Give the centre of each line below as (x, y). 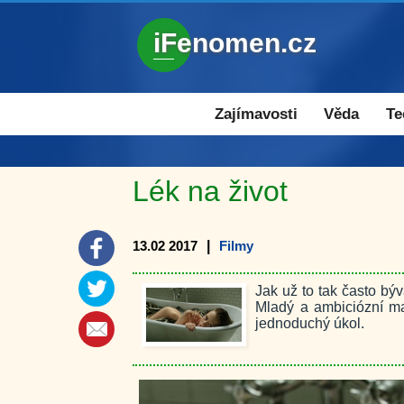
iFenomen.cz (235, 43)
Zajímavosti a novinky (207, 101)
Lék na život (210, 191)
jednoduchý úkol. (310, 323)
